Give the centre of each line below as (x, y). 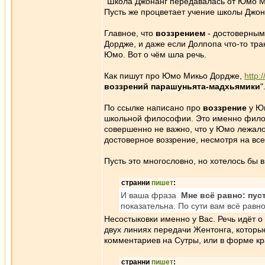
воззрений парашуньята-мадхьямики (182, 86)
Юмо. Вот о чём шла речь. (155, 54)
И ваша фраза (151, 195)
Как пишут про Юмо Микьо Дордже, (174, 76)
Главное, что (130, 33)
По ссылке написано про (153, 108)
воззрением (180, 33)
